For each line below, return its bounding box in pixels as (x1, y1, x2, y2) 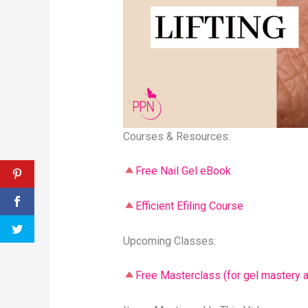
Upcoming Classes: (122, 234, 216, 247)
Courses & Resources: (122, 129, 230, 143)
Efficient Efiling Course (135, 199, 243, 213)
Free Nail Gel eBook (135, 164, 231, 178)
